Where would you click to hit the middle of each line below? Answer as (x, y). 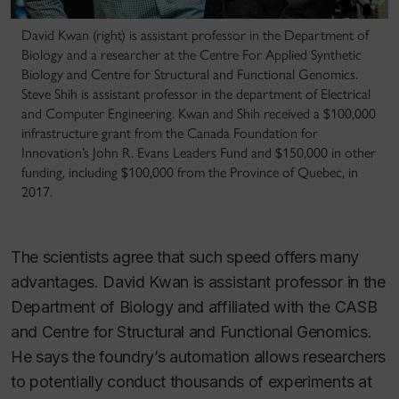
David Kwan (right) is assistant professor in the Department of (195, 36)
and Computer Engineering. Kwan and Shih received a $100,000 (199, 114)
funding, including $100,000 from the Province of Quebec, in (190, 173)
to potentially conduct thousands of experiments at (191, 382)
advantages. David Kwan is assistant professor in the (198, 282)
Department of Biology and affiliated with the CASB (194, 307)
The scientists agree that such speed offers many (185, 257)
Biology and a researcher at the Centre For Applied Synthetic (191, 55)
